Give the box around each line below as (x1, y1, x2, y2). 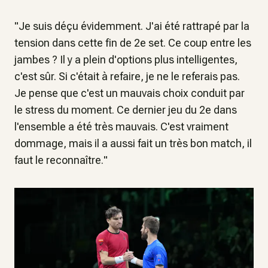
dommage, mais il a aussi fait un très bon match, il (14, 136, 252, 150)
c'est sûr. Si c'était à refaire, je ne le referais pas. (14, 69, 240, 83)
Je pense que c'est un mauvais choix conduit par (14, 86, 245, 99)
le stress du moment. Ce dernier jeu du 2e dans (14, 103, 237, 116)
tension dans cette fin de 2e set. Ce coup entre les (14, 36, 251, 49)
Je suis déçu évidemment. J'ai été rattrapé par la (19, 19, 249, 32)
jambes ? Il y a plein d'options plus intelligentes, (14, 53, 237, 66)
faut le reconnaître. (14, 153, 103, 166)
